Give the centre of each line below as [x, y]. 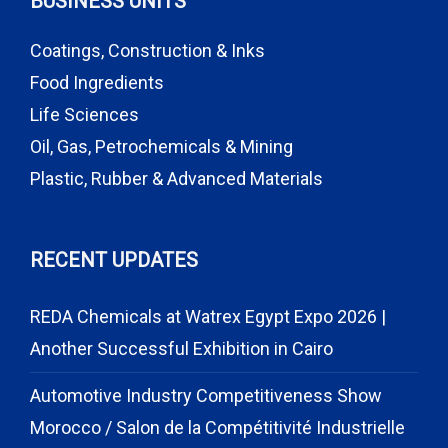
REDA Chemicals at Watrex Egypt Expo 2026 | [208, 316]
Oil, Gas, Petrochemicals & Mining [161, 146]
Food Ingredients [97, 82]
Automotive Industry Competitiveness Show [206, 395]
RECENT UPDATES [114, 260]
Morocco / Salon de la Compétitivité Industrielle [217, 427]
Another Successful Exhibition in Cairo [181, 348]
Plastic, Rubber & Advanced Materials [176, 178]
